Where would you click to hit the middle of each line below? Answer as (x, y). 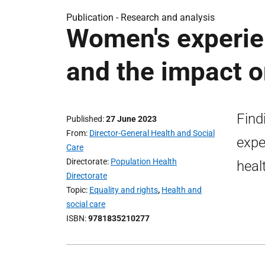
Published (84, 119)
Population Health (144, 161)
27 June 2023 (131, 119)
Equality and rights (124, 190)
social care (86, 204)
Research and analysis (168, 17)
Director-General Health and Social (152, 133)
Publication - (93, 17)
